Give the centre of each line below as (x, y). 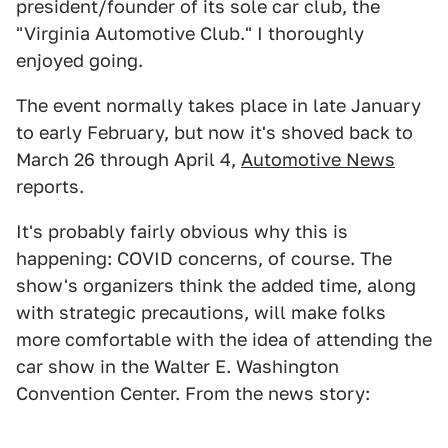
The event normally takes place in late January (218, 105)
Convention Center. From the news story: (193, 393)
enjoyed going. (79, 60)
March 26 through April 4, (128, 159)
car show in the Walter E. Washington (177, 366)
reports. (50, 186)
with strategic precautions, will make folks (201, 312)
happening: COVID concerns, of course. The (204, 258)
